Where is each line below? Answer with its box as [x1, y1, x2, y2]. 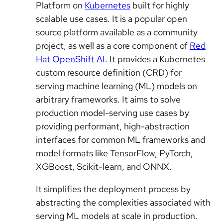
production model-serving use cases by [36, 107, 189, 118]
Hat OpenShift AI [36, 53, 105, 65]
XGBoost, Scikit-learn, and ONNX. [36, 161, 172, 172]
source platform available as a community [36, 26, 198, 38]
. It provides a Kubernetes [105, 53, 205, 65]
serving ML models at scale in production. [36, 210, 198, 222]
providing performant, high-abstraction [36, 120, 190, 132]
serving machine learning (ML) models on [36, 80, 197, 92]
